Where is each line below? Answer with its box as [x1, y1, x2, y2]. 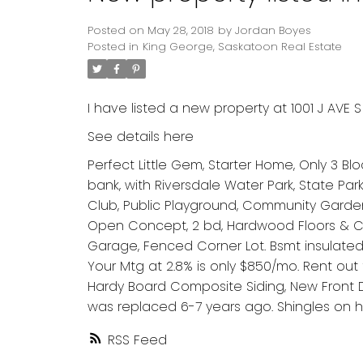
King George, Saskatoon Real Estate [142, 39, 342, 55]
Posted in [87, 39, 139, 55]
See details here [87, 127, 194, 147]
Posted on [87, 23, 147, 39]
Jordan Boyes [234, 23, 311, 39]
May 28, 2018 [147, 23, 214, 39]
